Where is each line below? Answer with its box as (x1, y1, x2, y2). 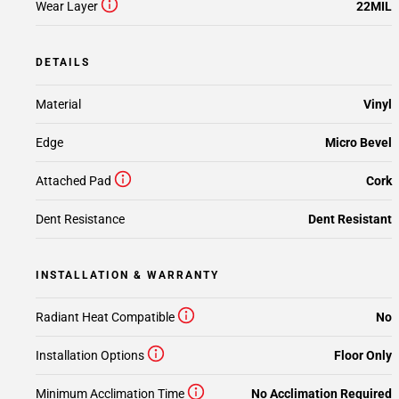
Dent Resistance (36, 212, 125, 226)
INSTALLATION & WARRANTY (36, 269, 219, 281)
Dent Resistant (308, 212, 392, 226)
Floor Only (334, 348, 392, 362)
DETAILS (36, 56, 90, 69)
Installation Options (36, 348, 144, 362)
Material (36, 97, 81, 111)
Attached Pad (36, 174, 111, 188)
